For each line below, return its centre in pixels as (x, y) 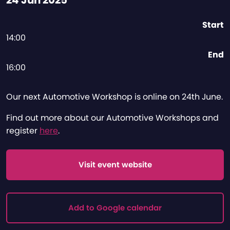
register (23, 131)
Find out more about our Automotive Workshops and (112, 118)
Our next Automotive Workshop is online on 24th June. (114, 97)
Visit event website (115, 165)
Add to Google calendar (115, 208)
